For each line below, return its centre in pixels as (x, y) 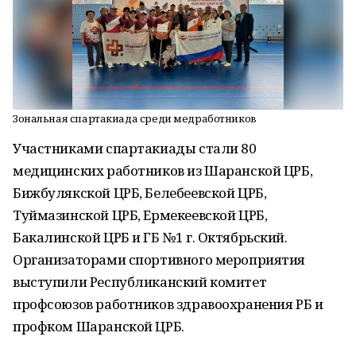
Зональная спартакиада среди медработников (135, 118)
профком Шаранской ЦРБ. (99, 326)
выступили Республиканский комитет (140, 282)
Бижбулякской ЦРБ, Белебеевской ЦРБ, (140, 193)
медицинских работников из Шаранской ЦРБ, (163, 170)
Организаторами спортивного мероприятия (159, 259)
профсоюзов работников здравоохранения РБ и (168, 304)
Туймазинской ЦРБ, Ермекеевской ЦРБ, (140, 215)
